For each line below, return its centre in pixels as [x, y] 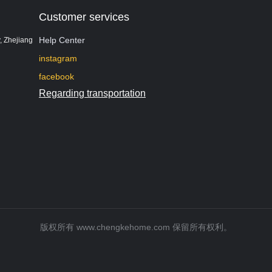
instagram [58, 58]
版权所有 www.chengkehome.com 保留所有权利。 [136, 227]
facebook [56, 76]
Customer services [84, 17]
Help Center [62, 40]
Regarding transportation [92, 93]
